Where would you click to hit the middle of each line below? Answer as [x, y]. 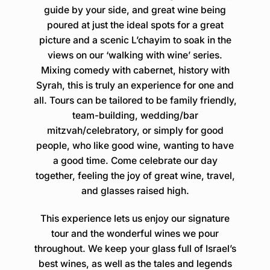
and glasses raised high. [135, 190]
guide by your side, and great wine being [135, 10]
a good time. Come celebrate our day [135, 160]
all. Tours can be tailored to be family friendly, [135, 100]
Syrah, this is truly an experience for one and [135, 85]
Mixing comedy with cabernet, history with [135, 70]
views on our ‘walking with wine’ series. [135, 55]
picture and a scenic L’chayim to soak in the [135, 40]
